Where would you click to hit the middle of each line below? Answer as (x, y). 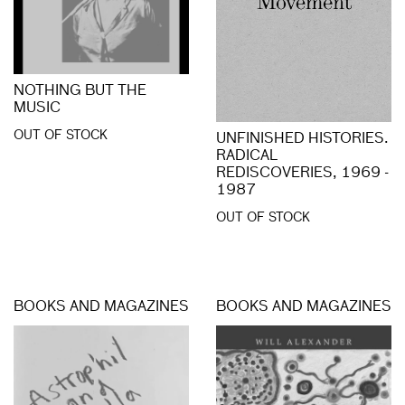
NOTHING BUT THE (80, 91)
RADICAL (247, 157)
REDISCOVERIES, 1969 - (302, 174)
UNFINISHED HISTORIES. (302, 140)
